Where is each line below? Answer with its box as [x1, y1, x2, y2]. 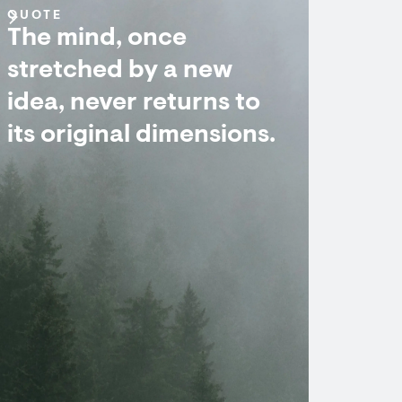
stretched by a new [7, 58, 232, 83]
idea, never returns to [7, 91, 260, 116]
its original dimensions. [7, 123, 275, 148]
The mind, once [7, 26, 187, 51]
